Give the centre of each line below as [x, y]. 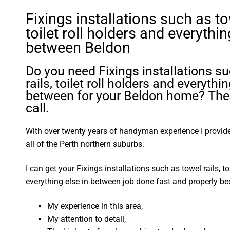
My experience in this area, [95, 206]
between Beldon [78, 48]
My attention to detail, [87, 219]
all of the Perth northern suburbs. [85, 144]
